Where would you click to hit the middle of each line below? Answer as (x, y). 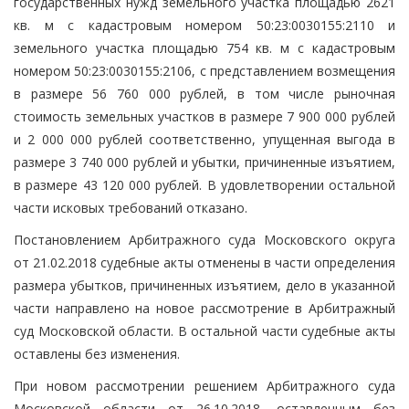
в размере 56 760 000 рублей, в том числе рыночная (204, 93)
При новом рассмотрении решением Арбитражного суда (204, 385)
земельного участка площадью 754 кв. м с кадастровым (204, 47)
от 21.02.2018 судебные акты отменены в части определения (204, 262)
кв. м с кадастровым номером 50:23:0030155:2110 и (204, 25)
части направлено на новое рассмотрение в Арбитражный (204, 308)
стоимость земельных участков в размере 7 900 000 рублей (204, 116)
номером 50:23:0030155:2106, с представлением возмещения (204, 70)
